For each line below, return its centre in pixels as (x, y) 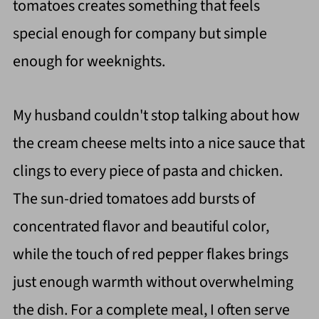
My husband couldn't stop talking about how (156, 116)
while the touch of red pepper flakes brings (150, 255)
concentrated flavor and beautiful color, (141, 227)
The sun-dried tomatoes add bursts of (134, 199)
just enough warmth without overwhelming (153, 282)
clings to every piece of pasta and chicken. (147, 171)
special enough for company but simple (140, 34)
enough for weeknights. (90, 62)
